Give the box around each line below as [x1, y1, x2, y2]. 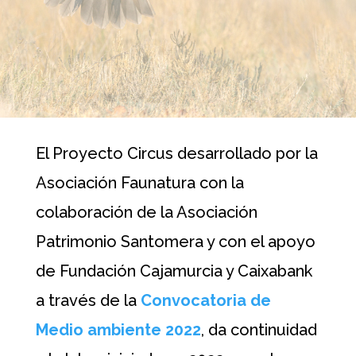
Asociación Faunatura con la [35, 173, 244, 192]
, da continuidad [200, 320, 317, 339]
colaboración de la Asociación [35, 203, 257, 222]
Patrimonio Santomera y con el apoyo [35, 232, 315, 251]
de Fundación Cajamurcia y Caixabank [35, 261, 312, 281]
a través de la [35, 291, 141, 310]
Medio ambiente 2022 [35, 320, 201, 339]
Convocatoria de [140, 291, 271, 310]
